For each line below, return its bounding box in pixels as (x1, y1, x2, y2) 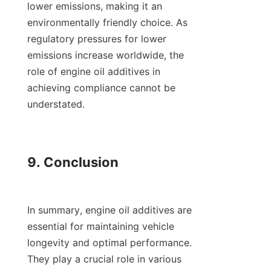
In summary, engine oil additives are (27, 204, 192, 217)
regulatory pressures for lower (27, 33, 166, 45)
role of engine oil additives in (27, 65, 160, 78)
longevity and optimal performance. (27, 237, 192, 249)
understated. (27, 98, 85, 111)
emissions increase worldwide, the (27, 49, 184, 62)
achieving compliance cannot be (27, 82, 175, 94)
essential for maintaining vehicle (27, 220, 174, 233)
